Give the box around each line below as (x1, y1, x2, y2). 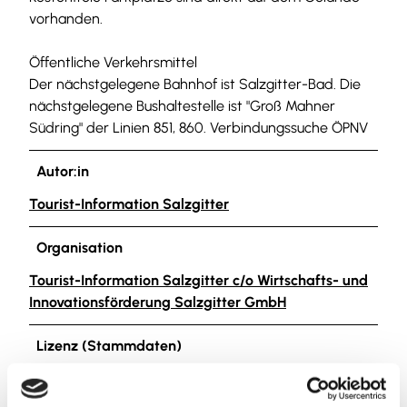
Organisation (36, 238, 123, 256)
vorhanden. (29, 9, 103, 27)
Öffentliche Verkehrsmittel (29, 53, 197, 71)
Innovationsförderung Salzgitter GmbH (29, 293, 286, 311)
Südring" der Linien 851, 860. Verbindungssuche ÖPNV (29, 118, 368, 136)
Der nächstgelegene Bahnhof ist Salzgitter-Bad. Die (29, 74, 361, 93)
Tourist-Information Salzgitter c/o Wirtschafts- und (29, 271, 368, 289)
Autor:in (36, 162, 89, 180)
